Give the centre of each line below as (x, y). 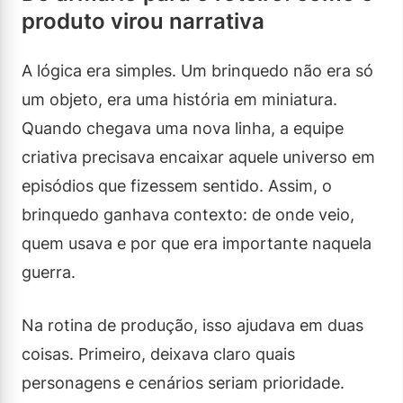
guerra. (49, 272)
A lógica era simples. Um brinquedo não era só (197, 70)
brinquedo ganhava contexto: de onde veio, (188, 214)
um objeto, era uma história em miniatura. (179, 99)
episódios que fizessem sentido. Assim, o (177, 185)
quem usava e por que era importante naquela (197, 243)
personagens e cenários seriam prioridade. (183, 382)
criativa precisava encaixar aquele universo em (198, 157)
